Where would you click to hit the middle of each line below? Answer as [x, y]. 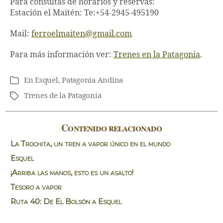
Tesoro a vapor [36, 187]
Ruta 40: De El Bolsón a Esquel [66, 202]
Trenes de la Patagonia [63, 96]
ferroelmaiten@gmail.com [82, 34]
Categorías [27, 81]
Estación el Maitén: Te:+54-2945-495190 [84, 13]
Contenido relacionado [111, 128]
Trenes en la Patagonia [157, 55]
